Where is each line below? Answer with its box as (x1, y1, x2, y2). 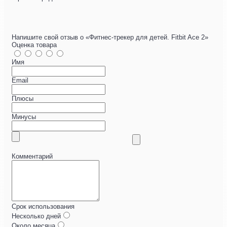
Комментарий (12, 153, 53, 161)
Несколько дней (12, 212, 61, 220)
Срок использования (12, 203, 74, 211)
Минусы (12, 113, 36, 121)
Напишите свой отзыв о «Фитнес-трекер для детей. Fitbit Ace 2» (12, 33, 208, 42)
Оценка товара (12, 41, 57, 49)
